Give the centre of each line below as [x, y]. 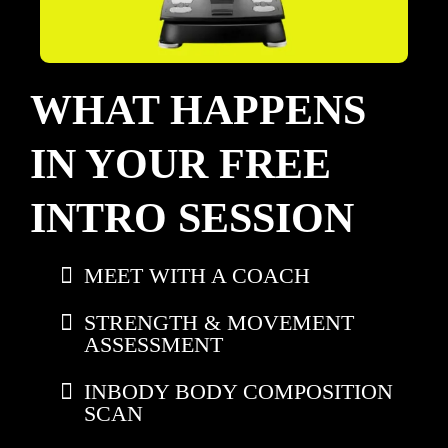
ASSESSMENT [153, 345]
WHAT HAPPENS [198, 110]
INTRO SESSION [192, 218]
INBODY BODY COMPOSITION [238, 392]
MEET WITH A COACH [197, 276]
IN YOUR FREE [180, 164]
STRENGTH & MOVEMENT [219, 323]
